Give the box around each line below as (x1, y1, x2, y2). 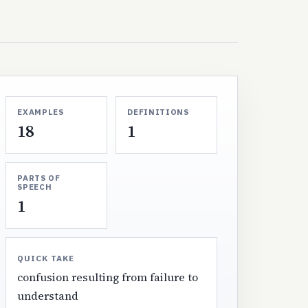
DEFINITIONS (127, 106, 189, 117)
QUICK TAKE (17, 252, 74, 263)
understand (17, 287, 79, 303)
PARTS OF (17, 172, 60, 183)
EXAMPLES (17, 106, 64, 117)
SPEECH (17, 181, 52, 192)
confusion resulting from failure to (17, 269, 199, 285)
